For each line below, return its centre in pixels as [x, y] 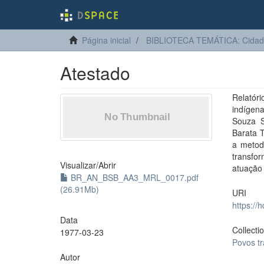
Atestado [95, 73]
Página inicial [106, 40]
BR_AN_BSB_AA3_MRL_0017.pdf [133, 177]
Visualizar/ [79, 165]
